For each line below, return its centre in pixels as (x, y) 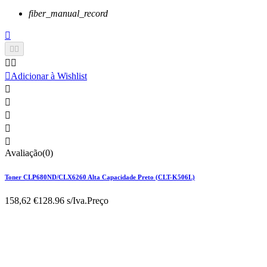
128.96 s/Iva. (63, 200)
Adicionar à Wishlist (49, 76)
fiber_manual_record (68, 13)
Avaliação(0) (29, 153)
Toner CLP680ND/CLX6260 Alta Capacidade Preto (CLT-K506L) (100, 177)
